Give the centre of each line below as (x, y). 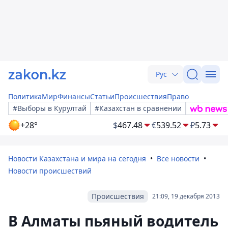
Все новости (178, 159)
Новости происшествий (50, 171)
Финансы (74, 96)
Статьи (102, 96)
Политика (25, 96)
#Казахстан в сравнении (138, 108)
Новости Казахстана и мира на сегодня (77, 159)
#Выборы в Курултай (50, 108)
